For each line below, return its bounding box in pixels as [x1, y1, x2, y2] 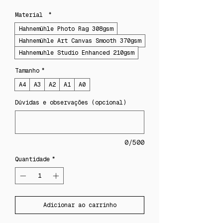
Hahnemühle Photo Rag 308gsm [19, 25, 113, 33]
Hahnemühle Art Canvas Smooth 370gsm [19, 37, 141, 45]
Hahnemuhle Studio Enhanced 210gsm [19, 49, 134, 57]
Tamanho [15, 67, 39, 75]
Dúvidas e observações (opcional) [15, 99, 126, 107]
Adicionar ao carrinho [43, 201, 116, 209]
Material [15, 11, 46, 19]
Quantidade [15, 155, 50, 163]
